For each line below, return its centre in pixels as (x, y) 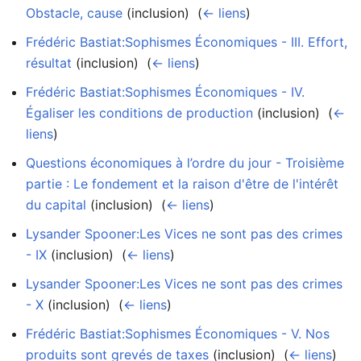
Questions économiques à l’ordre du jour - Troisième (185, 162)
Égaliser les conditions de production (139, 112)
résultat (49, 62)
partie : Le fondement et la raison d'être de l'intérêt (182, 183)
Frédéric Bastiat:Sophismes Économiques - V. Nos (178, 333)
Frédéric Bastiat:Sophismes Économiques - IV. (165, 91)
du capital (56, 204)
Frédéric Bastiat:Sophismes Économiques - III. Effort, (187, 41)
